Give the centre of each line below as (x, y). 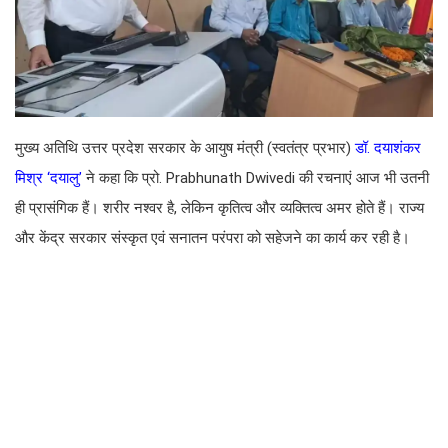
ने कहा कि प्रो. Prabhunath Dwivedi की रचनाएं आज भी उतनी (257, 178)
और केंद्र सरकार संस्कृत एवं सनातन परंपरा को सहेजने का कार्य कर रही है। (212, 238)
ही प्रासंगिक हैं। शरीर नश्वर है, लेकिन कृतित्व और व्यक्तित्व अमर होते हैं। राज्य (219, 208)
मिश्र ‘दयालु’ (50, 178)
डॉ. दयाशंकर (388, 148)
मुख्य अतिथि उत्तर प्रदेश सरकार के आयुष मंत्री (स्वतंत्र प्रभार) (185, 148)
